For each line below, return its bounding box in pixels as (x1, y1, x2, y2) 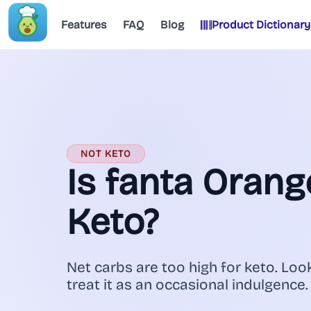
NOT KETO (81, 147, 131, 160)
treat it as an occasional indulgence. (67, 276, 308, 294)
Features (61, 17, 106, 31)
